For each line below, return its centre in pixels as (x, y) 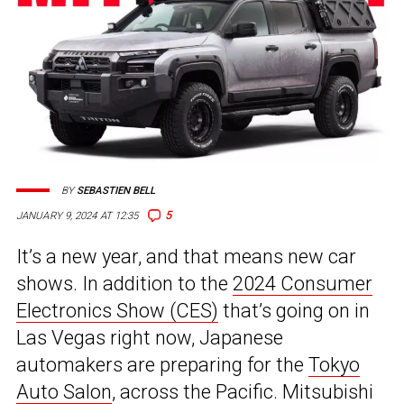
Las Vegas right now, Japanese (150, 338)
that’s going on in (294, 311)
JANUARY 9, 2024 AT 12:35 (78, 216)
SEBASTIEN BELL (116, 190)
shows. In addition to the (124, 284)
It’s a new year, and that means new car (186, 257)
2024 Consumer (303, 284)
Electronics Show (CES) (117, 311)
